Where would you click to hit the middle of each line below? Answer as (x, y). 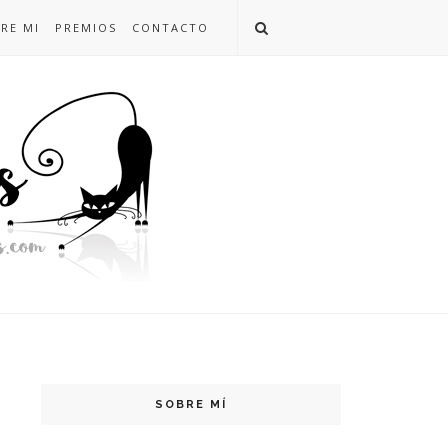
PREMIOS (86, 27)
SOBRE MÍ (191, 404)
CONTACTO (170, 27)
